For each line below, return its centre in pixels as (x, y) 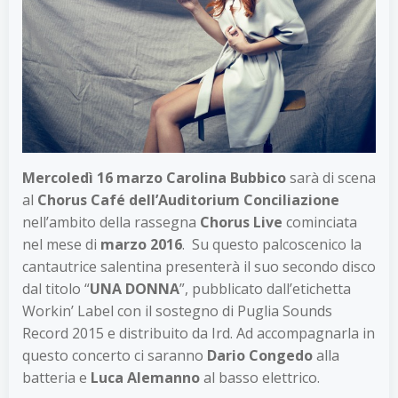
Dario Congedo (260, 355)
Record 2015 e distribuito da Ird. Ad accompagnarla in (199, 333)
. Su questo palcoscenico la (272, 244)
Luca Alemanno (145, 377)
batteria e (56, 377)
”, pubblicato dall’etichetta (265, 288)
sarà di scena (331, 177)
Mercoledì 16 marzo (92, 177)
